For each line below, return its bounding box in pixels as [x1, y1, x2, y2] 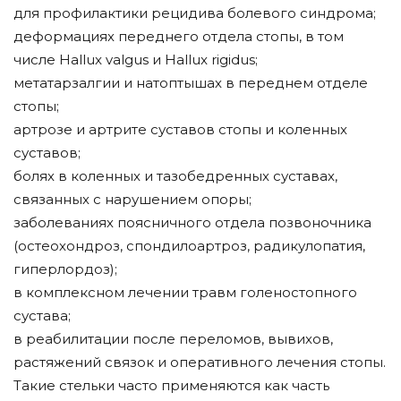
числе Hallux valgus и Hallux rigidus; [13, 50, 258, 68]
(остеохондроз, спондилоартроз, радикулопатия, [13, 236, 365, 254]
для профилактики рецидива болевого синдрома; [13, 4, 376, 21]
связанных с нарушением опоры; [13, 190, 252, 208]
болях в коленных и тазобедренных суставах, [13, 166, 337, 184]
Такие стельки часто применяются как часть [13, 376, 329, 394]
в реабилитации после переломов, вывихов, [13, 329, 333, 347]
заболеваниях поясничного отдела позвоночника [13, 213, 371, 231]
